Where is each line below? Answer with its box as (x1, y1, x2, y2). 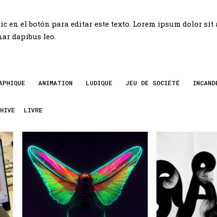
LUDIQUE (86, 78, 112, 87)
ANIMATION (38, 78, 73, 87)
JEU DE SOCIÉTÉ (125, 78, 180, 87)
